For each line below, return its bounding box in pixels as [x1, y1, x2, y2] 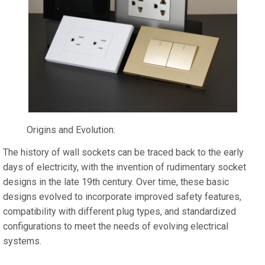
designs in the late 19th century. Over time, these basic [3, 176, 229, 188]
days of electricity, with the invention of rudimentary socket [3, 161, 246, 173]
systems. [3, 235, 41, 247]
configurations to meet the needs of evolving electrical [3, 221, 228, 232]
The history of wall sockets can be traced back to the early [3, 147, 244, 158]
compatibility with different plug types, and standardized [3, 206, 236, 217]
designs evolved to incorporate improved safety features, [3, 191, 241, 202]
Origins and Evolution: [27, 124, 115, 135]
